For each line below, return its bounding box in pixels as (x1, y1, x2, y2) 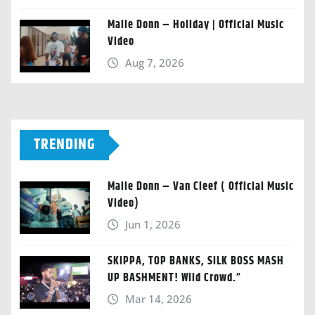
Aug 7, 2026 (124, 56, 184, 70)
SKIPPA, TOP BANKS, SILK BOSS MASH (108, 252, 284, 271)
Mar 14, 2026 (124, 292, 192, 307)
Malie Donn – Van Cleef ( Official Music (108, 178, 294, 196)
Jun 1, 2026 (124, 217, 181, 232)
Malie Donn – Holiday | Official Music (108, 16, 284, 34)
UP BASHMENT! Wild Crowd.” (108, 269, 241, 288)
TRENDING (34, 133, 95, 157)
